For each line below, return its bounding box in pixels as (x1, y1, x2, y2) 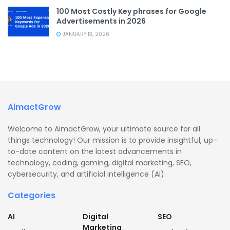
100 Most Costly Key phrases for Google (56, 6, 206, 17)
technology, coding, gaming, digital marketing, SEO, (8, 158, 191, 168)
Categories (8, 189, 55, 202)
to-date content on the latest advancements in (8, 146, 182, 157)
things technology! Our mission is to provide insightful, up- (8, 135, 217, 146)
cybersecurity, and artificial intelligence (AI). (8, 169, 166, 180)
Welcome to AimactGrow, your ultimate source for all (8, 124, 200, 135)
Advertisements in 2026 (56, 16, 146, 27)
